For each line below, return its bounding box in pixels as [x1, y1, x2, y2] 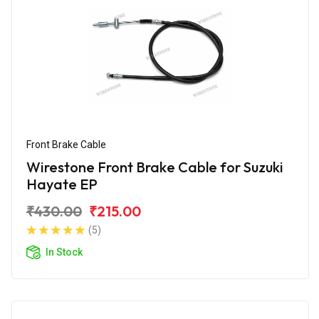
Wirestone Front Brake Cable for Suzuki [26, 157, 283, 176]
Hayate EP [26, 174, 98, 193]
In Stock [46, 246, 83, 258]
